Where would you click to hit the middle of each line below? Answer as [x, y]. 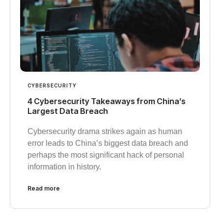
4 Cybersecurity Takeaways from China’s [107, 101]
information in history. [64, 166]
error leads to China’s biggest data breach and [108, 143]
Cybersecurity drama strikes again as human [105, 131]
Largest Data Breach [68, 111]
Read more [44, 188]
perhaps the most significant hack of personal [106, 155]
